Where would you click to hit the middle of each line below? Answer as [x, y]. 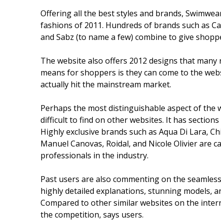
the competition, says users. [92, 214]
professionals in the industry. [94, 155]
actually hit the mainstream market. [106, 84]
